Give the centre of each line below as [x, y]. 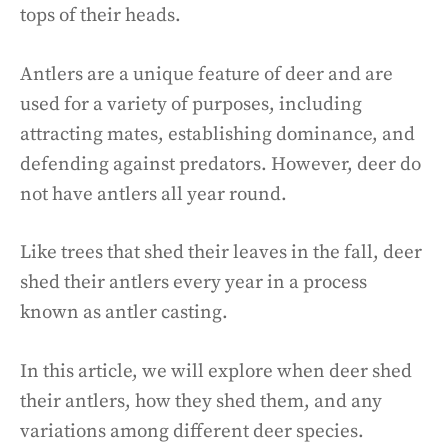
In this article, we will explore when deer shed [216, 371]
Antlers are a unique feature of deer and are [206, 74]
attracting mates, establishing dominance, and [217, 134]
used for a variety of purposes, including [191, 104]
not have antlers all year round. [153, 194]
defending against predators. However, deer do [220, 164]
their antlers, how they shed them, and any [201, 401]
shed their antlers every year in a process [193, 282]
